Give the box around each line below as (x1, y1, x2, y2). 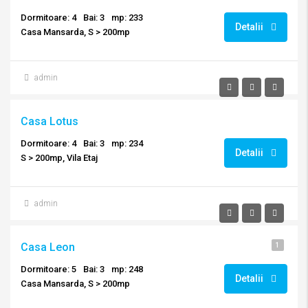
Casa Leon (21, 241, 75, 254)
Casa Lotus (21, 115, 78, 128)
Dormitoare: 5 (21, 264, 76, 274)
